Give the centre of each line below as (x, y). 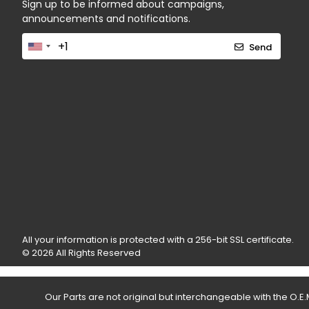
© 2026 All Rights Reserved (81, 253)
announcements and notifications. (106, 19)
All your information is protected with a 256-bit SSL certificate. (158, 240)
